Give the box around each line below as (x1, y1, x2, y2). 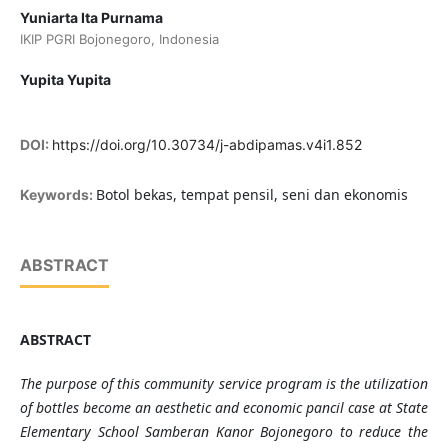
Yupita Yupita (19, 71, 111, 89)
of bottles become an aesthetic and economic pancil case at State (19, 398, 429, 418)
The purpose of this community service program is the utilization (19, 374, 429, 394)
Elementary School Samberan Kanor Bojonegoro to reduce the (19, 422, 429, 442)
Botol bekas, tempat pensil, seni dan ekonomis (95, 185, 408, 205)
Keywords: (19, 186, 96, 204)
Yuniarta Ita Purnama (19, 9, 163, 27)
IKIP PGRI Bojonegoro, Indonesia (19, 31, 219, 48)
